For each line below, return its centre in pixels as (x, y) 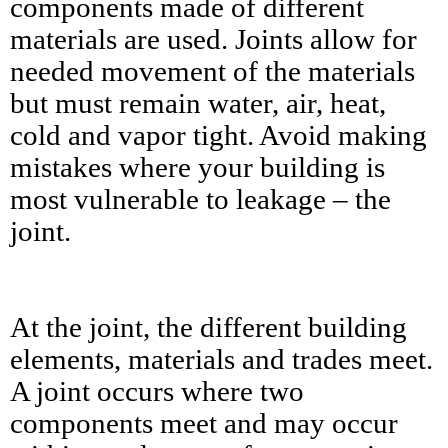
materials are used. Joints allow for (213, 39)
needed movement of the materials (212, 71)
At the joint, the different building (208, 327)
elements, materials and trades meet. (221, 359)
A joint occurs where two (157, 391)
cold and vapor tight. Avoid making (218, 135)
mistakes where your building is (197, 167)
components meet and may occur (204, 423)
